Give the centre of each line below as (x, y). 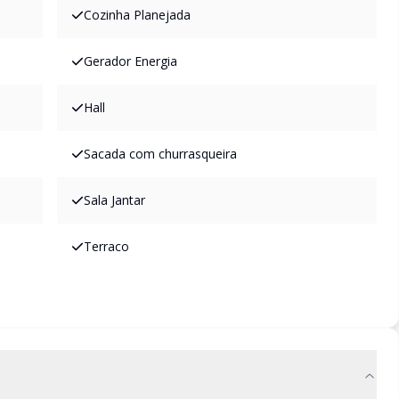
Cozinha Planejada (137, 15)
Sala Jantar (114, 200)
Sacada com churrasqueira (160, 154)
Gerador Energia (130, 61)
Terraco (106, 246)
